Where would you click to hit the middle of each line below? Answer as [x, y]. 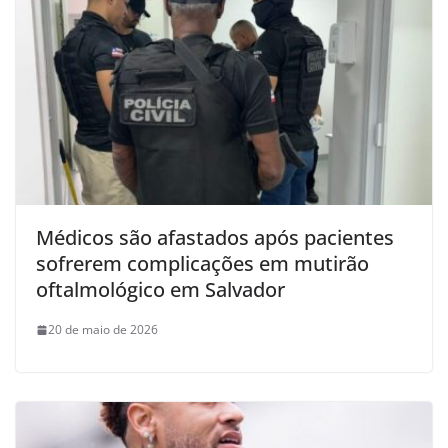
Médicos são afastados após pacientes [215, 238]
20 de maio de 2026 [103, 330]
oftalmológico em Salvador [160, 290]
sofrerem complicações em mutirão [202, 264]
